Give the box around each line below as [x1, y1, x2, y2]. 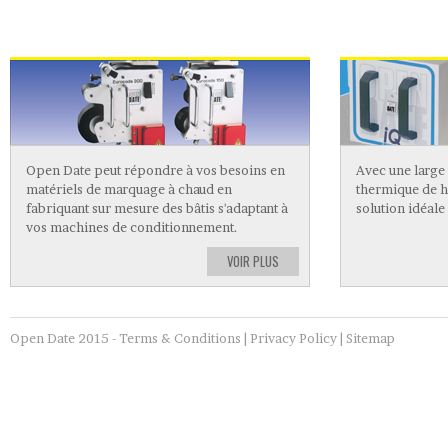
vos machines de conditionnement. [26, 220, 238, 235]
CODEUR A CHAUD [25, 24, 182, 42]
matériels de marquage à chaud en [26, 182, 232, 197]
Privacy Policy [250, 330, 337, 346]
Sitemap [346, 330, 395, 346]
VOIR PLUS [227, 252, 279, 271]
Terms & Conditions [119, 330, 241, 346]
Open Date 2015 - [10, 330, 119, 346]
